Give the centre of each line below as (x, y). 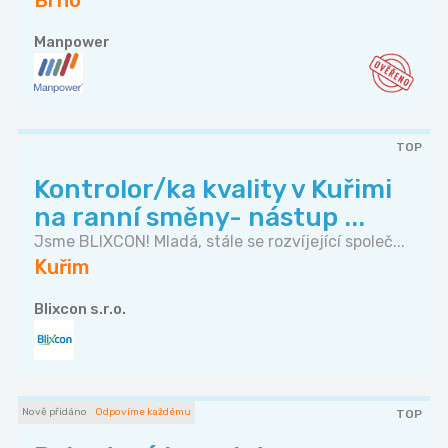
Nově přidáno (54, 412)
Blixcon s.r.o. (80, 309)
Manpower (72, 42)
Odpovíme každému (143, 412)
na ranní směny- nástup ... (199, 218)
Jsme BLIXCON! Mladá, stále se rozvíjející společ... (219, 242)
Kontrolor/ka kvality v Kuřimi (213, 190)
